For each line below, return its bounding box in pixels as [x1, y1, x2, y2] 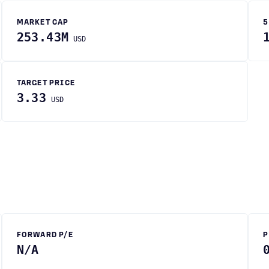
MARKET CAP [16, 19, 69, 26]
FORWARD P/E [16, 232, 73, 239]
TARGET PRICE [16, 80, 76, 87]
